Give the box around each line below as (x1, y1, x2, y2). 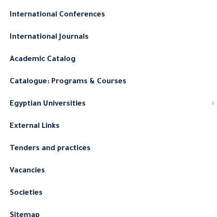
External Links (10, 122, 60, 131)
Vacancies (10, 167, 45, 175)
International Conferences (10, 11, 105, 19)
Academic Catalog (10, 55, 76, 64)
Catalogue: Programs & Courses (10, 77, 126, 86)
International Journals (10, 33, 89, 42)
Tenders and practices (10, 144, 91, 153)
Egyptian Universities (10, 100, 86, 108)
